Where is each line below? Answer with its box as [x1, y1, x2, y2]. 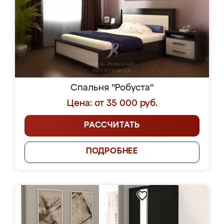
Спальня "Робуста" [70, 83, 153, 92]
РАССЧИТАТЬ [84, 121, 140, 129]
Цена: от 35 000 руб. [66, 99, 157, 108]
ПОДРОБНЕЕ [85, 147, 138, 155]
